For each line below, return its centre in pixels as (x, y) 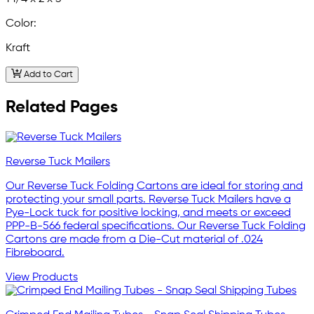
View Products (42, 278)
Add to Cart (47, 74)
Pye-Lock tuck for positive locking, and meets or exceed (148, 213)
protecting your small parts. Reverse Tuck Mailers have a (148, 200)
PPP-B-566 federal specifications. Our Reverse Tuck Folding (156, 227)
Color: (21, 23)
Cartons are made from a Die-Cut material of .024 (134, 240)
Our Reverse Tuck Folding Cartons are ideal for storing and (154, 187)
